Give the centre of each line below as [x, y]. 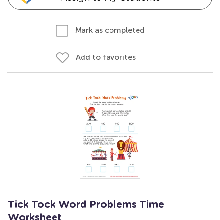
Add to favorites [106, 57]
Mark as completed [110, 30]
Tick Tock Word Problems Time [86, 205]
